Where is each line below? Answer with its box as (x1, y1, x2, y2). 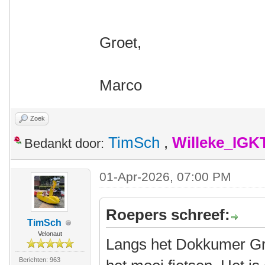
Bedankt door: (24, 136, 104, 151)
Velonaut (38, 230, 63, 237)
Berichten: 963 (18, 256, 60, 263)
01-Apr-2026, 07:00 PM (99, 170, 232, 183)
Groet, (99, 34, 142, 51)
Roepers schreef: (106, 206, 231, 224)
